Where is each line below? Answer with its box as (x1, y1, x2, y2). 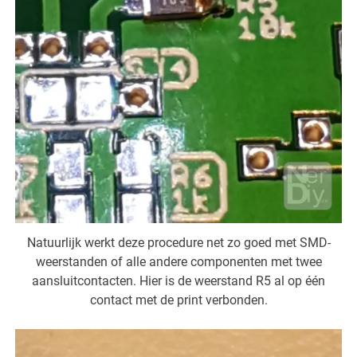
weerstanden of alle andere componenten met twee (35, 254, 322, 270)
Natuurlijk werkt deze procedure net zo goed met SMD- (26, 235, 331, 251)
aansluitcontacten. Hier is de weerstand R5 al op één (32, 273, 325, 289)
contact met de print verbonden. (89, 292, 268, 308)
